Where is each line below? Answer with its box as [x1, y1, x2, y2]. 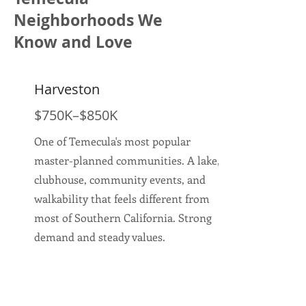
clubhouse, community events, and [34, 172, 206, 186]
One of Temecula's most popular [34, 134, 191, 148]
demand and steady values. [34, 229, 165, 244]
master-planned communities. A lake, [34, 153, 220, 167]
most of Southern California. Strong [34, 210, 212, 225]
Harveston [34, 80, 100, 98]
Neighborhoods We [14, 9, 163, 31]
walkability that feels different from [34, 191, 210, 206]
